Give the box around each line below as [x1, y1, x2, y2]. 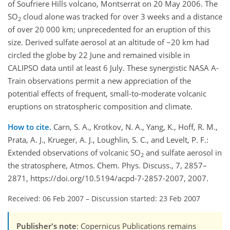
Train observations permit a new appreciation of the [8, 75, 191, 86]
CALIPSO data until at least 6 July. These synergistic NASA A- [8, 63, 219, 73]
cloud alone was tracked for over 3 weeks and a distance [21, 11, 222, 22]
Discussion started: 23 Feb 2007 [91, 194, 200, 204]
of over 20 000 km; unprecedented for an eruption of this [8, 24, 210, 35]
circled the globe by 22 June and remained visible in [8, 50, 190, 61]
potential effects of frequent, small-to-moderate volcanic [8, 88, 206, 99]
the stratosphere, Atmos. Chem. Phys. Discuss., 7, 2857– [8, 160, 207, 171]
